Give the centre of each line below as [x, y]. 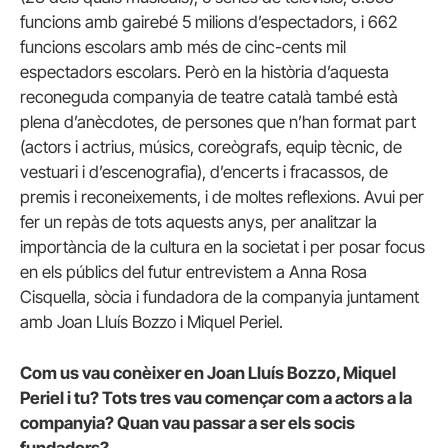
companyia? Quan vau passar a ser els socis [187, 423]
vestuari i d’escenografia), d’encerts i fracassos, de [204, 172]
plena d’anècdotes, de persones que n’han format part [218, 122]
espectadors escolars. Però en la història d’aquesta [204, 72]
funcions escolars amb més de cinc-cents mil [183, 47]
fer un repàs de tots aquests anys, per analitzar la [198, 222]
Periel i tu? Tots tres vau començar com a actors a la [216, 398]
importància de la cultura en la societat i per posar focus [222, 247]
